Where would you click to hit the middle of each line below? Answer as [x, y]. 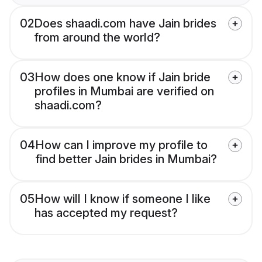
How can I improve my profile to [121, 145]
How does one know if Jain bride [123, 77]
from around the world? [97, 38]
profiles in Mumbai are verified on [124, 92]
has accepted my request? [106, 213]
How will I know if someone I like [123, 199]
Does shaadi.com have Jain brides [125, 24]
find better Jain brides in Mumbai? [126, 159]
